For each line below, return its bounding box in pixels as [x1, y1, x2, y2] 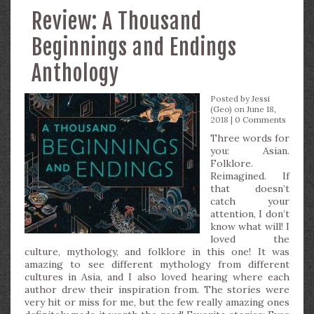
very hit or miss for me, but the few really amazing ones [25, 296, 289, 308]
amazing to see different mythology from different [25, 258, 289, 271]
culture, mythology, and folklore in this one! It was [25, 245, 289, 258]
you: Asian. [210, 144, 289, 157]
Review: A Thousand [32, 8, 202, 34]
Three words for [210, 132, 289, 144]
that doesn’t [210, 182, 289, 195]
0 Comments [235, 114, 286, 125]
